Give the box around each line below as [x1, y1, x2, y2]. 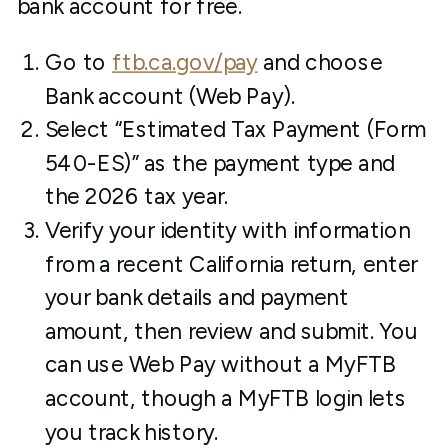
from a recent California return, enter [44, 250, 418, 278]
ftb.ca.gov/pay [112, 49, 258, 76]
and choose [257, 49, 383, 76]
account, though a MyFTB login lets [44, 385, 407, 412]
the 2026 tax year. [44, 183, 229, 210]
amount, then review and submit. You [44, 317, 418, 345]
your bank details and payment [44, 284, 349, 311]
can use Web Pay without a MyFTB [44, 351, 397, 378]
